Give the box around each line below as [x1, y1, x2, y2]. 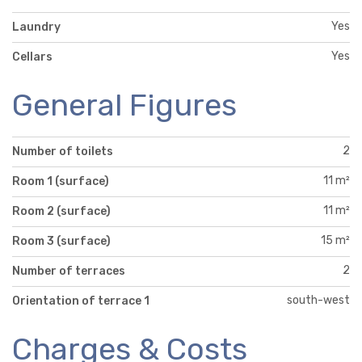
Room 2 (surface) [12, 204, 111, 218]
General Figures [12, 86, 237, 124]
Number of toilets [12, 144, 113, 158]
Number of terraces [12, 263, 125, 278]
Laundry [12, 19, 61, 34]
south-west [287, 293, 350, 307]
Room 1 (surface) [12, 174, 109, 188]
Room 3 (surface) [12, 234, 111, 248]
